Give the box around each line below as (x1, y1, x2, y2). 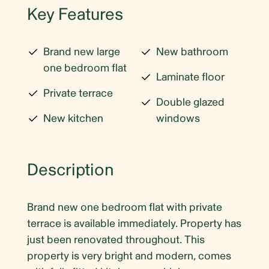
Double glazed (156, 95, 225, 109)
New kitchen (43, 111, 103, 125)
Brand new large (43, 44, 120, 59)
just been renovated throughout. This (27, 232, 205, 247)
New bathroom (156, 44, 228, 59)
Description (27, 159, 114, 181)
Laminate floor (156, 70, 225, 84)
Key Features (27, 4, 123, 25)
